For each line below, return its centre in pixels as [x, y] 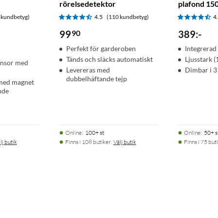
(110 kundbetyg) [127, 17]
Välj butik [125, 142]
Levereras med [88, 70]
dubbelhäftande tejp [96, 79]
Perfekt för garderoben [101, 49]
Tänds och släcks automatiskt [109, 59]
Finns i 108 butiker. [88, 142]
